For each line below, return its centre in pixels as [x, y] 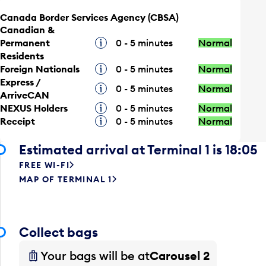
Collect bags [58, 232]
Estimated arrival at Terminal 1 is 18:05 [138, 149]
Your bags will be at [95, 255]
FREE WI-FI [44, 165]
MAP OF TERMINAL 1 [66, 179]
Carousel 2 [180, 255]
